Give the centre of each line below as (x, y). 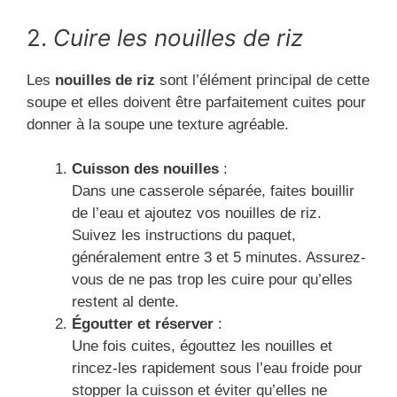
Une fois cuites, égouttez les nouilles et (202, 346)
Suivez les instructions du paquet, (184, 236)
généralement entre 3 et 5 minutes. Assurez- (219, 258)
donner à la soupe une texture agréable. (158, 124)
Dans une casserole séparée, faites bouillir (213, 191)
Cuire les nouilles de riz (178, 37)
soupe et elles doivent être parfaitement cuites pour (196, 102)
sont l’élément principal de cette (262, 80)
